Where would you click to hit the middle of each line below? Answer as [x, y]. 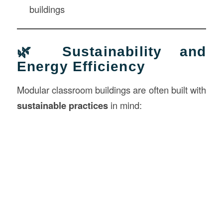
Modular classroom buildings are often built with [111, 89]
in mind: [125, 105]
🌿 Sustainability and [111, 51]
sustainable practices [62, 105]
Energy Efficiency [81, 66]
